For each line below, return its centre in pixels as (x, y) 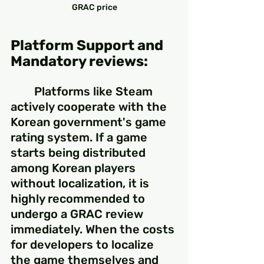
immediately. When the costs (94, 230)
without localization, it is (81, 184)
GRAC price (94, 8)
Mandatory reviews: (79, 62)
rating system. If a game (80, 138)
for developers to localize (84, 245)
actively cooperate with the (90, 107)
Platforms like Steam (22, 92)
